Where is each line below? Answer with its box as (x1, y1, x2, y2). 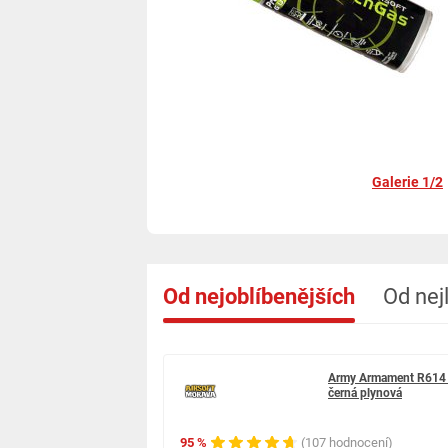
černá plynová (328, 386, 402, 401)
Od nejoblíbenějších (163, 283, 355, 309)
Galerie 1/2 (372, 173, 443, 190)
